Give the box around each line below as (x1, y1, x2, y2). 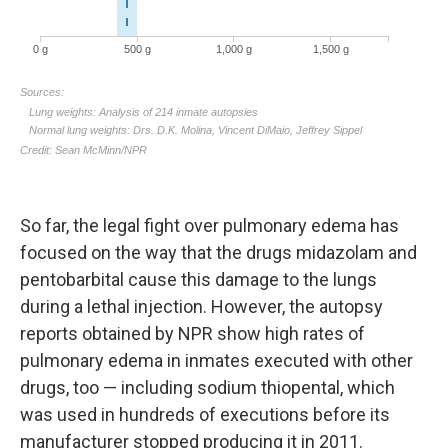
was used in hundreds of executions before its (20, 403, 390, 425)
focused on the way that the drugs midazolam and (20, 241, 417, 263)
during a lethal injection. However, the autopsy (20, 295, 383, 317)
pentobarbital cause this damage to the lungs (20, 268, 377, 290)
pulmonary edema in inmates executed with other (20, 349, 413, 371)
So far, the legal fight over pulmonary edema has (20, 214, 399, 236)
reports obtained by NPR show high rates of (20, 322, 365, 344)
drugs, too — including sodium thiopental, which (20, 376, 395, 398)
